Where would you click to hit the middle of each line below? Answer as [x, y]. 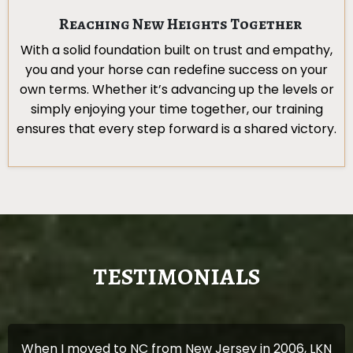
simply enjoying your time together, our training [176, 110]
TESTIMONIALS [176, 277]
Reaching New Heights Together [180, 24]
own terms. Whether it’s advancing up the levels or [176, 90]
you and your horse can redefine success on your [176, 70]
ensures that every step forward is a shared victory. [176, 129]
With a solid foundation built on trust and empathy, [176, 50]
